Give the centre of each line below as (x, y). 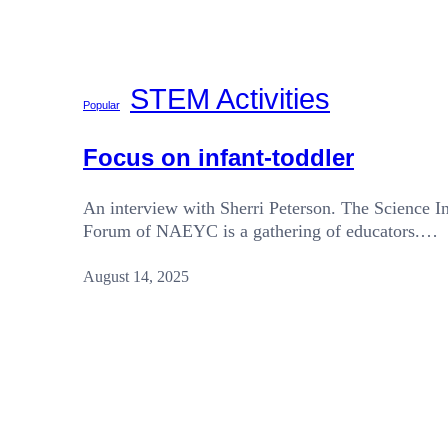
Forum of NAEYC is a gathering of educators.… (260, 230)
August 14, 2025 (136, 276)
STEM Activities (230, 98)
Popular (101, 104)
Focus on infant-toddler (218, 157)
